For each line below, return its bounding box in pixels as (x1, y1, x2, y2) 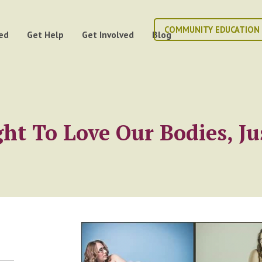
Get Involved (82, 28, 135, 40)
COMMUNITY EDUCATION (164, 24, 260, 36)
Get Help (27, 28, 64, 40)
